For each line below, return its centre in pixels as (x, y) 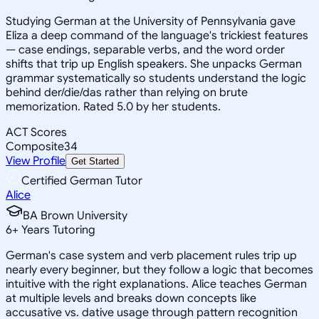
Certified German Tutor (82, 181)
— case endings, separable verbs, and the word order (145, 49)
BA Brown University (75, 215)
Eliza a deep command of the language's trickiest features (157, 35)
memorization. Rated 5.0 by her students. (113, 106)
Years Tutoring (57, 230)
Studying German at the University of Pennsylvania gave (151, 21)
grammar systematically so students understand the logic (156, 78)
